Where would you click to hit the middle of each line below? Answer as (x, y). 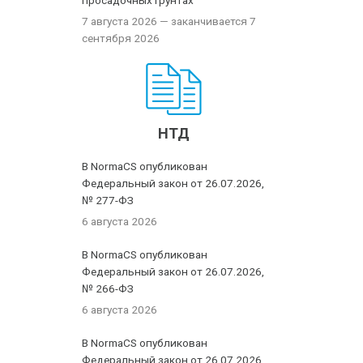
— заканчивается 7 (207, 21)
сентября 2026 (121, 38)
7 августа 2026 (120, 21)
